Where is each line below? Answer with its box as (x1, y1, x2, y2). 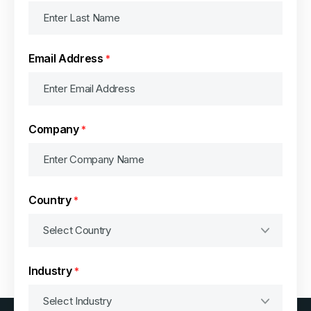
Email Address (28, 51, 103, 65)
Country (28, 192, 72, 207)
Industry (28, 263, 72, 278)
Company (28, 121, 79, 136)
